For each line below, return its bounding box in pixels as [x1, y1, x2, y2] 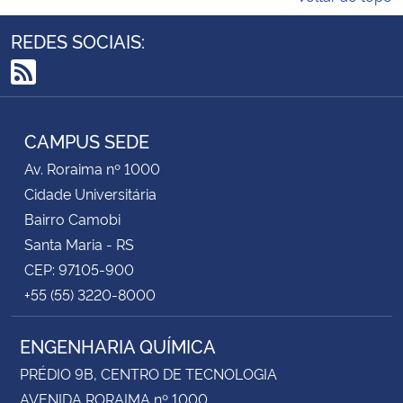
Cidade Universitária [24, 184, 157, 204]
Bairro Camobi [24, 209, 121, 229]
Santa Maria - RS [24, 234, 134, 255]
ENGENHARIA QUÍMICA [20, 333, 216, 359]
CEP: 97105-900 [24, 259, 134, 280]
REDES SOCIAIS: [11, 28, 145, 54]
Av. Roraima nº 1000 [24, 158, 160, 179]
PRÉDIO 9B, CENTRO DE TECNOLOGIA [20, 363, 277, 384]
